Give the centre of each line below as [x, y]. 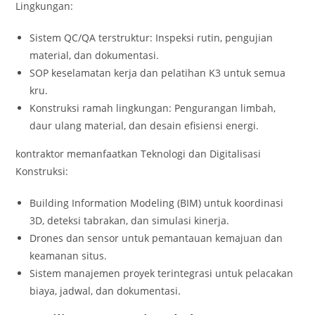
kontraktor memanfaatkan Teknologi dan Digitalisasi [139, 154]
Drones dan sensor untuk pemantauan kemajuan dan [156, 238]
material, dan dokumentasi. [95, 56]
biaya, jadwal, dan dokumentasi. [105, 291]
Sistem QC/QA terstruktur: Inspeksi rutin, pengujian [152, 38]
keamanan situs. [69, 256]
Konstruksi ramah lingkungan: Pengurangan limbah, [153, 108]
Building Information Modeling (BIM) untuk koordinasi [157, 203]
